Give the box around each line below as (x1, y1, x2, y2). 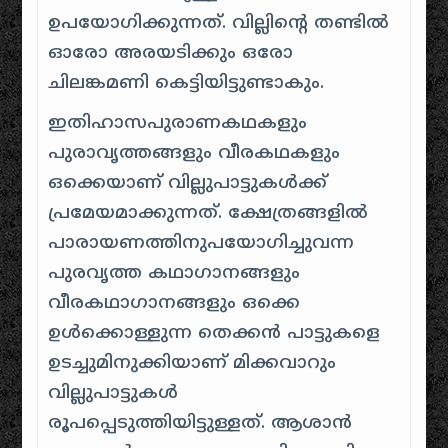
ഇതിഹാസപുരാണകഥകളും (48, 112, 308, 135)
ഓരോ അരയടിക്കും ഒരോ (48, 42, 294, 65)
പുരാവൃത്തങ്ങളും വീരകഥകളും (48, 142, 341, 165)
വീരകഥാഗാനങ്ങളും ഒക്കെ (48, 292, 301, 315)
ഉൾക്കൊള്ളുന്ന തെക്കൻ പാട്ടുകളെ (48, 322, 381, 345)
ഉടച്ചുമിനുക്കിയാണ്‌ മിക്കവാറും (48, 352, 337, 375)
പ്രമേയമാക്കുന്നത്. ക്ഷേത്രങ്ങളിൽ (48, 202, 369, 225)
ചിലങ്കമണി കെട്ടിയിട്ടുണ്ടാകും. (48, 72, 325, 95)
